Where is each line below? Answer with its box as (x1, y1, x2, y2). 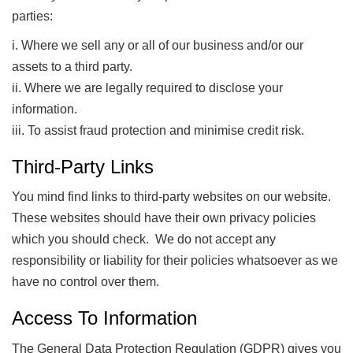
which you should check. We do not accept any (12, 232, 276, 246)
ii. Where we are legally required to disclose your (12, 80, 283, 95)
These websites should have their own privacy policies (12, 211, 316, 225)
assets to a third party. (12, 59, 132, 73)
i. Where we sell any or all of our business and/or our (12, 38, 303, 52)
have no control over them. (12, 275, 159, 288)
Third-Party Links (12, 155, 154, 177)
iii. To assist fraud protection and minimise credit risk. (12, 123, 304, 137)
